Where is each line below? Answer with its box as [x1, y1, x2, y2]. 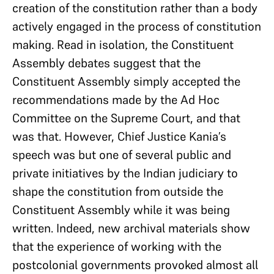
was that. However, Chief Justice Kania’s [12, 128, 226, 144]
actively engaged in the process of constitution [12, 18, 261, 34]
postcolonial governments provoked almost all [12, 256, 258, 273]
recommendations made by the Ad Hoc [12, 91, 220, 108]
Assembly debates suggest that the [12, 54, 201, 71]
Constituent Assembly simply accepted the [12, 73, 240, 89]
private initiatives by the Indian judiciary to [12, 165, 238, 181]
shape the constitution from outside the [12, 183, 223, 199]
